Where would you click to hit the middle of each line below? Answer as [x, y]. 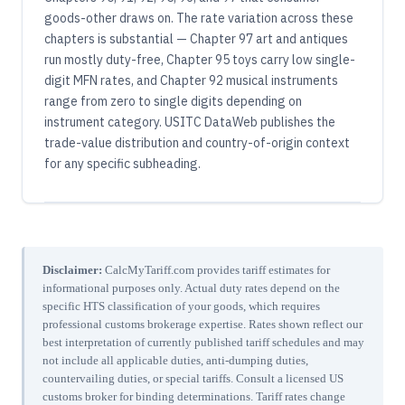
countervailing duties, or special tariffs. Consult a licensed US [193, 379]
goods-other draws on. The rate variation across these [199, 19]
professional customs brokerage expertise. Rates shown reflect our [202, 325]
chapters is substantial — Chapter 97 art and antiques [196, 39]
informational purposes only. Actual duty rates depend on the [191, 288]
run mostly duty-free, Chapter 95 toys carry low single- [200, 60]
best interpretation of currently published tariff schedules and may [203, 343]
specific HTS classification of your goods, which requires [181, 306]
